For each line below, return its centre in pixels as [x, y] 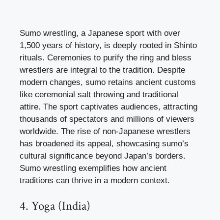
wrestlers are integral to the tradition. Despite [102, 70]
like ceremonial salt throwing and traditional [99, 95]
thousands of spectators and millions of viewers [107, 119]
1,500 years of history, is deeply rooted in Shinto [108, 46]
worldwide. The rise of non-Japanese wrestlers [105, 132]
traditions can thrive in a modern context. [95, 181]
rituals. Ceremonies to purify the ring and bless [106, 58]
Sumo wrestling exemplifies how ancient [93, 168]
